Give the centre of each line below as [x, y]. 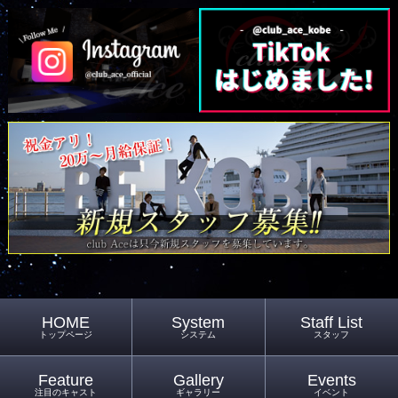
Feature [66, 380]
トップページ [66, 334]
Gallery [198, 380]
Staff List [332, 322]
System [199, 322]
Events [331, 380]
